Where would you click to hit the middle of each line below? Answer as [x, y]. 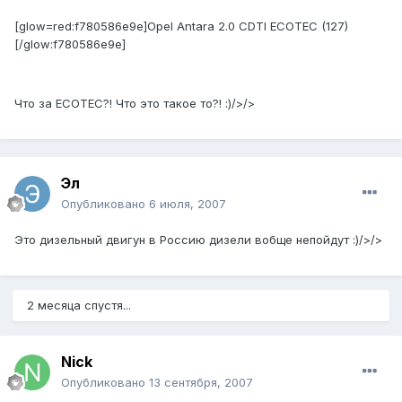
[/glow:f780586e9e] [70, 44]
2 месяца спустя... [79, 306]
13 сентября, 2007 [201, 383]
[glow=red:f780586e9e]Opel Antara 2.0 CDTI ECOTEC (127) [181, 26]
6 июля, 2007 [188, 204]
